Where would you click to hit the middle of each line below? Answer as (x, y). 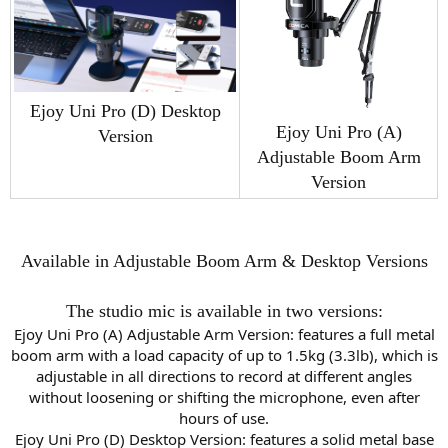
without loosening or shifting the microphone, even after (224, 396)
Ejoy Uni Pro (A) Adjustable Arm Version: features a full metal (224, 333)
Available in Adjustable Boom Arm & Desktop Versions (224, 260)
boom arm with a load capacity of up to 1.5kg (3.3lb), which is (224, 354)
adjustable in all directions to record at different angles (224, 375)
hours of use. (224, 417)
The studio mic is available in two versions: (224, 310)
